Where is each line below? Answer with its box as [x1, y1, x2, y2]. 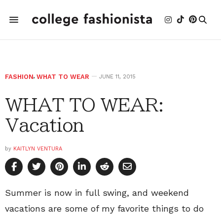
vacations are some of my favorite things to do [5, 203, 204, 214]
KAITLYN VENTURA [13, 146, 62, 152]
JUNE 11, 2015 [99, 74, 136, 80]
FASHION [5, 73, 34, 80]
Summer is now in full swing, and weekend [5, 187, 189, 198]
